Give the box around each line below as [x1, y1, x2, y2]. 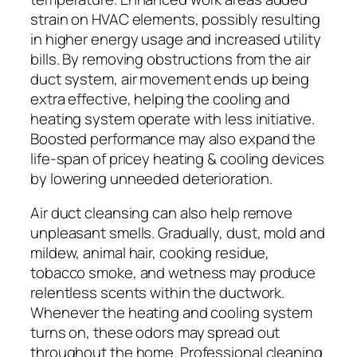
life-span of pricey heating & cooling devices [30, 147, 324, 169]
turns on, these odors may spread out [30, 322, 280, 343]
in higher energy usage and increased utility [30, 28, 321, 49]
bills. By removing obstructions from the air [30, 48, 311, 69]
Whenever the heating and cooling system [30, 302, 313, 324]
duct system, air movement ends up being [30, 68, 310, 89]
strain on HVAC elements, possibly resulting [30, 8, 320, 29]
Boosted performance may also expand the [30, 127, 316, 149]
